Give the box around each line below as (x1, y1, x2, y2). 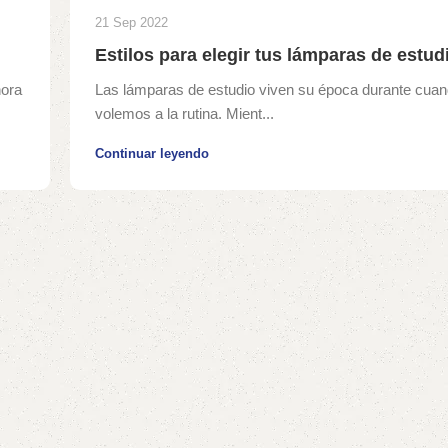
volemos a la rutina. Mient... (94, 105, 274, 123)
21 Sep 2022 (94, 15, 168, 31)
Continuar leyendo (94, 146, 209, 162)
